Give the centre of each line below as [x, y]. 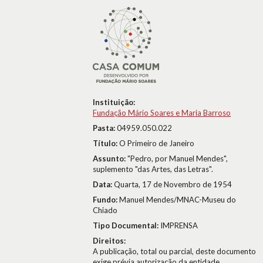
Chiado [105, 210]
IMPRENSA [179, 225]
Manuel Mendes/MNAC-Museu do [178, 200]
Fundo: [106, 200]
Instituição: [114, 102]
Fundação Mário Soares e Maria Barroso [162, 113]
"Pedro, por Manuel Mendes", [178, 159]
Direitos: [109, 241]
